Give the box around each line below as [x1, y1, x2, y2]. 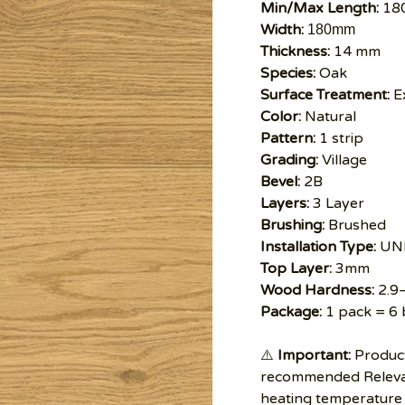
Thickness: [259, 42, 330, 61]
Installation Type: [259, 238, 376, 256]
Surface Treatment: [259, 86, 390, 104]
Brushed [324, 216, 386, 234]
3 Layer [308, 194, 364, 212]
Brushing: [259, 216, 325, 234]
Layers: [259, 194, 309, 212]
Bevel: [259, 173, 300, 191]
